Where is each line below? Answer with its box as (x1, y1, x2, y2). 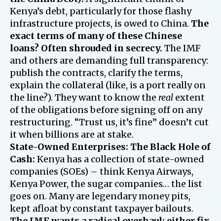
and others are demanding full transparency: (10, 54, 208, 66)
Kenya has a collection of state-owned (35, 153, 204, 165)
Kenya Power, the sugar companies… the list (10, 178, 202, 189)
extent (173, 91, 205, 103)
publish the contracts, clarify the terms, (10, 67, 183, 78)
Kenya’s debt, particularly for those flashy (10, 5, 191, 17)
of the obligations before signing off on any (10, 104, 202, 115)
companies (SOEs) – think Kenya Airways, (10, 165, 193, 177)
